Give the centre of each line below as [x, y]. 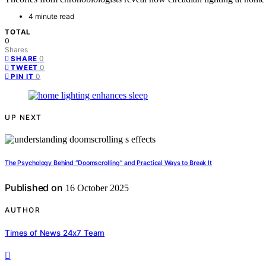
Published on [34, 188]
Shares [16, 50]
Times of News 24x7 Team [55, 232]
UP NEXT [23, 118]
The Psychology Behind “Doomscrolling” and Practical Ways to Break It [108, 163]
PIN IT [23, 77]
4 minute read [51, 17]
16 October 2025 [96, 188]
